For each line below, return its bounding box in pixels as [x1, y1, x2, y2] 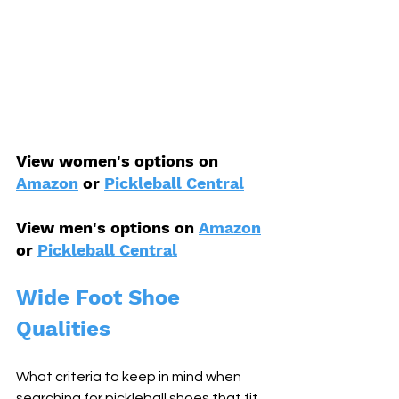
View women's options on [16, 151, 223, 171]
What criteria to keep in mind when [16, 370, 244, 385]
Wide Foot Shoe [16, 285, 186, 311]
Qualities [16, 316, 110, 342]
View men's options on [16, 218, 199, 238]
